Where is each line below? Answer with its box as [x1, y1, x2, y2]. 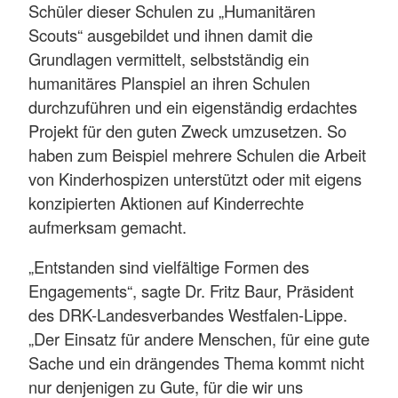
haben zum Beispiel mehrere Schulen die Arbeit [28, 142, 366, 166]
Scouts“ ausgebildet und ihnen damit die [28, 22, 313, 46]
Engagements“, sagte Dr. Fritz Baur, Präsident [28, 279, 354, 303]
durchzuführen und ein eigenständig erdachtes [28, 94, 357, 118]
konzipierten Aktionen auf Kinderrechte [28, 190, 304, 214]
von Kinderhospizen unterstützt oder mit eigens [28, 166, 362, 190]
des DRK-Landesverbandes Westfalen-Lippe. [28, 303, 347, 327]
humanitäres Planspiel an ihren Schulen [28, 70, 310, 94]
